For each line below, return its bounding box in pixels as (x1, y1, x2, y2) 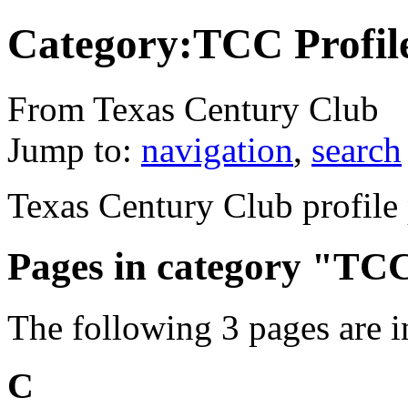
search (311, 129, 402, 169)
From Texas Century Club (7, 88, 379, 128)
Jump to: (7, 129, 141, 169)
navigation (141, 129, 293, 169)
